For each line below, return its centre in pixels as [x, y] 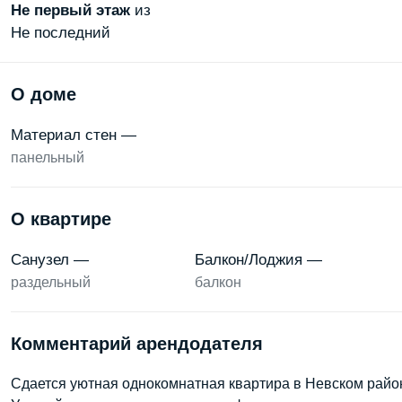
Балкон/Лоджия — [258, 260]
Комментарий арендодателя [137, 344]
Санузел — [50, 260]
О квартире [61, 219]
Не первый [51, 10]
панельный [48, 157]
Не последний [61, 33]
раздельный [51, 282]
